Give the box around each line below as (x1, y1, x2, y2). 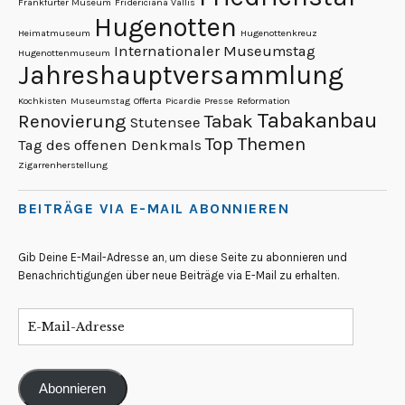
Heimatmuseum (18, 27, 90, 40)
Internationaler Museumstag (114, 42, 316, 61)
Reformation (237, 95, 290, 108)
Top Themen (205, 133, 306, 155)
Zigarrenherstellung (18, 159, 108, 172)
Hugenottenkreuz (240, 27, 317, 40)
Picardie (165, 95, 201, 108)
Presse (204, 95, 233, 108)
